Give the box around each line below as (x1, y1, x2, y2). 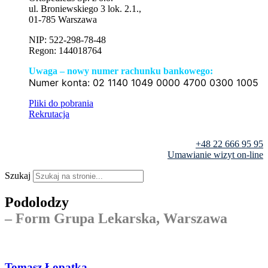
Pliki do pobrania (29, 98, 93, 108)
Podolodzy (5, 194, 69, 210)
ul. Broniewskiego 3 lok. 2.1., (29, 4, 144, 14)
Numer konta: (29, 77, 93, 89)
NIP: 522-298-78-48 (29, 35, 106, 45)
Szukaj (5, 170, 31, 181)
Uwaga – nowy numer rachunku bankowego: (29, 66, 213, 76)
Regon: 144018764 (29, 45, 102, 56)
